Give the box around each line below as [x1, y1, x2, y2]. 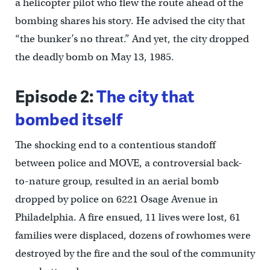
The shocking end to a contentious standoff [14, 138, 216, 151]
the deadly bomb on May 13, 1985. [14, 50, 174, 63]
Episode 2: [14, 83, 96, 107]
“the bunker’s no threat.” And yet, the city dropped [14, 32, 249, 45]
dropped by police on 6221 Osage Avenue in [14, 192, 218, 206]
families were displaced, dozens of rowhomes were [14, 228, 251, 242]
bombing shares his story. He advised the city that [14, 14, 245, 27]
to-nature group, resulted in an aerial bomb [14, 174, 219, 187]
